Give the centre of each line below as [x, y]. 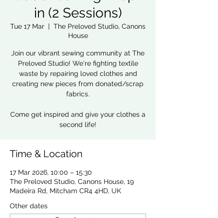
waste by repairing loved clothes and [78, 73]
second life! [78, 125]
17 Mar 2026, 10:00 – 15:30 [51, 172]
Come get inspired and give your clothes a [78, 114]
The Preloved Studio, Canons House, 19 [72, 182]
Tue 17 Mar [27, 26]
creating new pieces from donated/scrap [78, 84]
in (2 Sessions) [78, 13]
